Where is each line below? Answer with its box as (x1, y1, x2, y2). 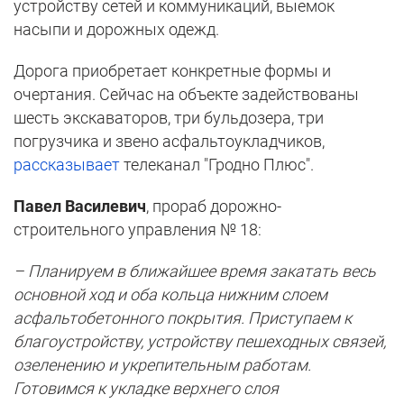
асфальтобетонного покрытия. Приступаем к (14, 308, 352, 328)
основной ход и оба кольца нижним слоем (14, 285, 327, 305)
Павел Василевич (14, 197, 146, 216)
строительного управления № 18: (14, 220, 262, 240)
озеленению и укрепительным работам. (14, 355, 311, 375)
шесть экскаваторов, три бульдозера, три (14, 108, 324, 128)
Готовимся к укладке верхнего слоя (14, 379, 279, 399)
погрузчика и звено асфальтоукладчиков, (14, 132, 325, 151)
